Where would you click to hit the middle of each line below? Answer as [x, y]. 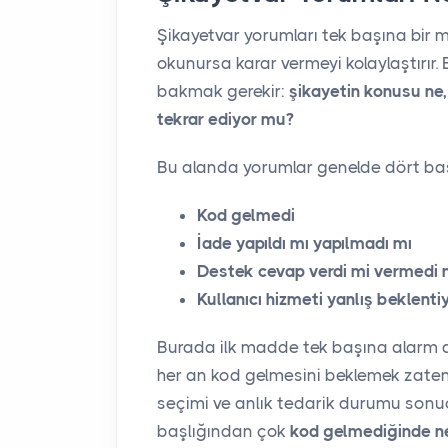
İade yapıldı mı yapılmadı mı [304, 242]
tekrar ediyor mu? [225, 118]
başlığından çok [223, 430]
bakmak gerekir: [223, 90]
